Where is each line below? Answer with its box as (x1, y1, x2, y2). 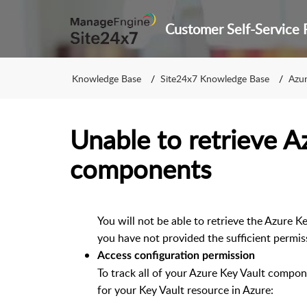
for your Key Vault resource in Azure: (97, 282, 273, 297)
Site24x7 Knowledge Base (160, 71, 269, 85)
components (70, 151, 211, 186)
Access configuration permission (97, 250, 255, 261)
